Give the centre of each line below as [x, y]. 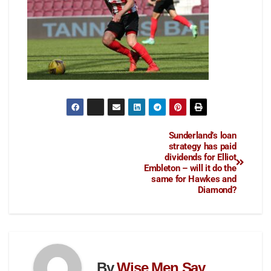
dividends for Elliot [201, 157]
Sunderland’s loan [202, 135]
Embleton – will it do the [190, 168]
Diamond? [217, 190]
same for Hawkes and [194, 179]
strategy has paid [202, 146]
